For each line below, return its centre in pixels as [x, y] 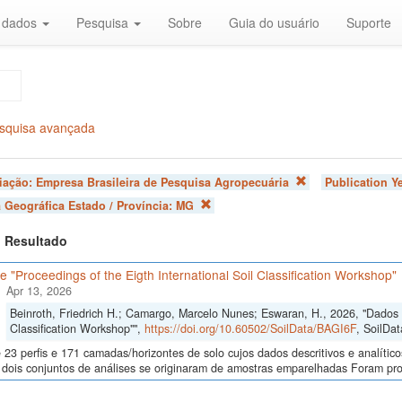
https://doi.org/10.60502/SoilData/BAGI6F [250, 328]
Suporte [369, 22]
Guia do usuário [274, 22]
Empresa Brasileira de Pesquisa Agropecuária [162, 182]
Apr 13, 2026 [39, 290]
